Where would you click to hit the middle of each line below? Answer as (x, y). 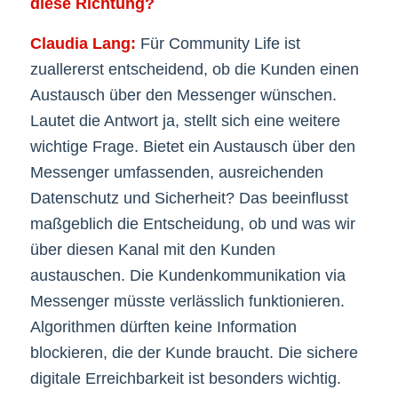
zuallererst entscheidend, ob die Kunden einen (194, 69)
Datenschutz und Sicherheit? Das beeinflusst (189, 198)
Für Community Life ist (218, 43)
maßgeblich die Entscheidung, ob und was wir (192, 223)
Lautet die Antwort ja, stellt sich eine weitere (185, 120)
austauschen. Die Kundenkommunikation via (187, 275)
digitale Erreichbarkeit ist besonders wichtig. (185, 378)
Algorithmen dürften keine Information (163, 326)
